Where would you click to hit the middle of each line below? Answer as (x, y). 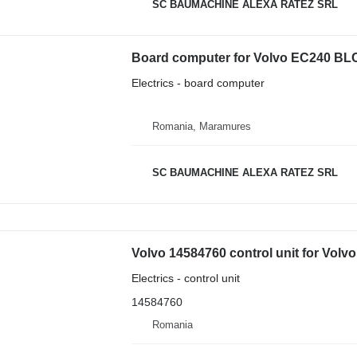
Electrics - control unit (185, 278)
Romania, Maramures (201, 126)
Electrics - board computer (198, 83)
